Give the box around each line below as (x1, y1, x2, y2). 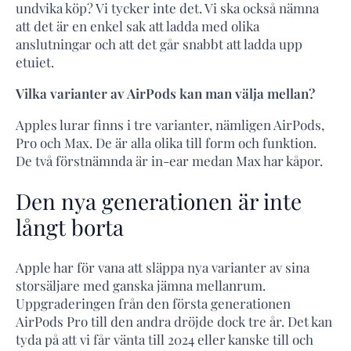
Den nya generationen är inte (16, 186, 302, 216)
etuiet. (16, 53, 54, 71)
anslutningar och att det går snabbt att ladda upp (16, 35, 302, 53)
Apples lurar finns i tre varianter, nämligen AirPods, (16, 116, 324, 134)
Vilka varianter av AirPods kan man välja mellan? (16, 85, 315, 103)
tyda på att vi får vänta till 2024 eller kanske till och (16, 330, 313, 348)
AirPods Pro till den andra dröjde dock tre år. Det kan (16, 312, 332, 330)
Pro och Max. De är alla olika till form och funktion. (16, 134, 317, 152)
